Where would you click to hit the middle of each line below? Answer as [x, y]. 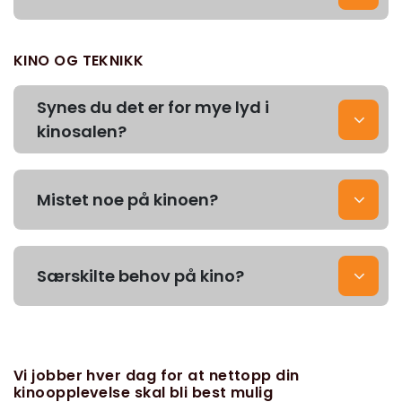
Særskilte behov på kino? [140, 276]
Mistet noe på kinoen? [127, 200]
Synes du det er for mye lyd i [153, 107]
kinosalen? [82, 131]
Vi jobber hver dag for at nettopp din [157, 376]
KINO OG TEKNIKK [79, 61]
